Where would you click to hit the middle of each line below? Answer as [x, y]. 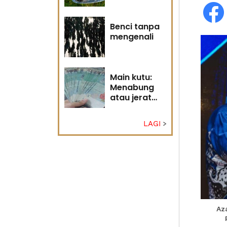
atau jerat [131, 98]
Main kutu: [131, 77]
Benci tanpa [135, 27]
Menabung [132, 87]
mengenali [132, 37]
